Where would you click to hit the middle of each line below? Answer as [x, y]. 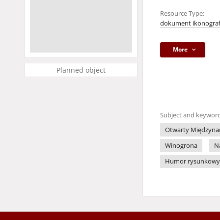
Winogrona [181, 146]
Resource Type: [182, 14]
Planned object [81, 70]
